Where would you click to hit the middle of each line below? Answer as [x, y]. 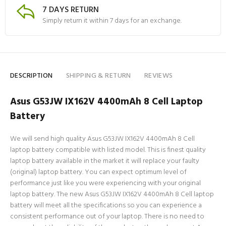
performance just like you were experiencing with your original [105, 183]
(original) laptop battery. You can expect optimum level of [98, 172]
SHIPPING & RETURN [98, 76]
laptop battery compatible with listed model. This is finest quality [108, 150]
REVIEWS [158, 76]
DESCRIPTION [32, 76]
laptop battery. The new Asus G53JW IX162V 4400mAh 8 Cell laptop [112, 194]
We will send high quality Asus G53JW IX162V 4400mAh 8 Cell [102, 139]
